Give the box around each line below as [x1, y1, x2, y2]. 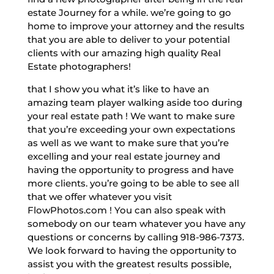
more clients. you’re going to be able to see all [27, 177, 239, 189]
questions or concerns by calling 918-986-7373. [27, 231, 244, 243]
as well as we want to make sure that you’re [27, 136, 229, 149]
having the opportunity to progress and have [27, 163, 234, 176]
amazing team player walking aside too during [27, 96, 242, 108]
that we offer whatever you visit [27, 190, 172, 202]
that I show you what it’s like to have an [27, 83, 209, 95]
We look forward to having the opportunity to [27, 244, 237, 256]
